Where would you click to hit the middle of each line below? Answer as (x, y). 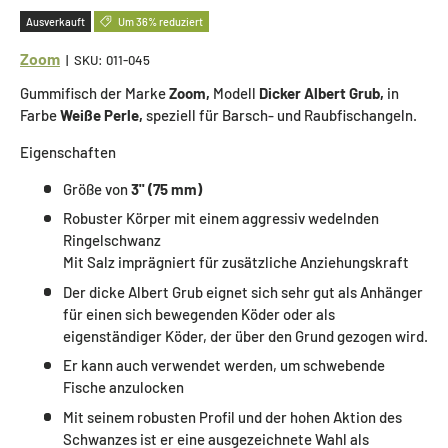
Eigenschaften (68, 151)
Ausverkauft (55, 21)
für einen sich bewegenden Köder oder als (198, 313)
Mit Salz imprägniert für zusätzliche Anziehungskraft (235, 262)
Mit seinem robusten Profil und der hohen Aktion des (232, 416)
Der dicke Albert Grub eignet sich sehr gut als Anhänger (242, 291)
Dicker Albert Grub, (321, 92)
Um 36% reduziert (160, 21)
